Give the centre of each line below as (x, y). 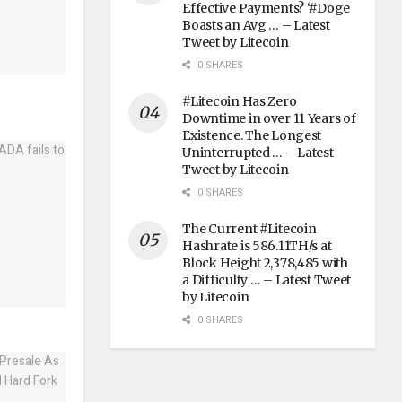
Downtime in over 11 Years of (269, 119)
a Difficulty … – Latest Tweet (267, 280)
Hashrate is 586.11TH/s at (257, 246)
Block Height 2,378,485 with (265, 263)
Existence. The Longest (252, 136)
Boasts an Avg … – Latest (256, 26)
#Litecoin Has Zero (240, 102)
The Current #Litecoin (249, 229)
